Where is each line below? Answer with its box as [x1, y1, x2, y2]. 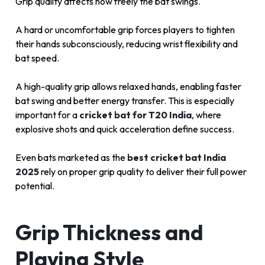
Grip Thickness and [15, 219, 203, 246]
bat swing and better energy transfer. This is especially [15, 95, 234, 107]
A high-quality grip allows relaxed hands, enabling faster [15, 80, 241, 93]
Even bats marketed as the [15, 151, 125, 164]
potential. [15, 180, 54, 192]
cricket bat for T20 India [79, 109, 192, 121]
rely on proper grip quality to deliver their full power [41, 166, 247, 178]
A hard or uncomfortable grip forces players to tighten [15, 24, 235, 36]
